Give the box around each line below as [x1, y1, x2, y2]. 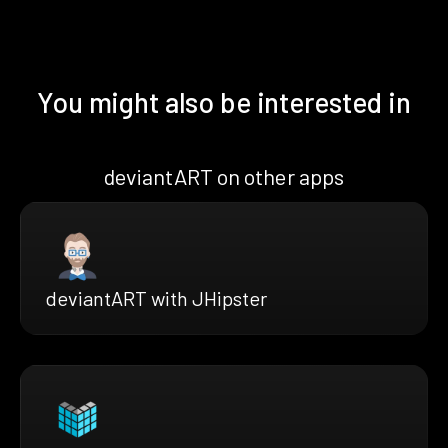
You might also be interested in [37, 84, 411, 119]
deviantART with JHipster [45, 285, 267, 310]
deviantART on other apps [103, 162, 345, 189]
